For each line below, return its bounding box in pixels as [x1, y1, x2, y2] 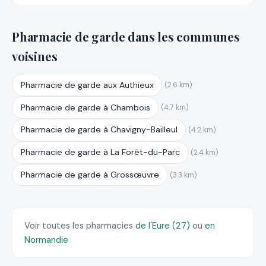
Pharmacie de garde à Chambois [20, 102, 150, 113]
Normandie [24, 233, 68, 246]
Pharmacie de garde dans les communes [12, 28, 240, 45]
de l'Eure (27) [135, 219, 192, 232]
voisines [12, 47, 58, 64]
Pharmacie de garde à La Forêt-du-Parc [20, 147, 180, 158]
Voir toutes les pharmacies [24, 219, 135, 232]
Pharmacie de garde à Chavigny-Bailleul [20, 124, 178, 135]
